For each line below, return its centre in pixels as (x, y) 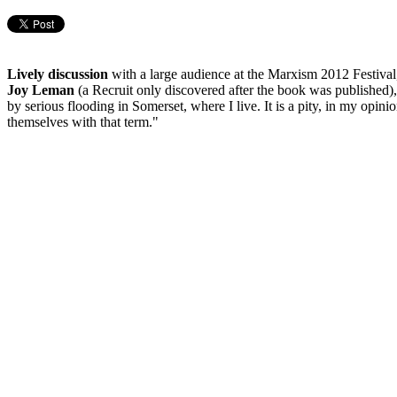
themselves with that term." (83, 121)
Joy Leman (41, 90)
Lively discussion (58, 74)
